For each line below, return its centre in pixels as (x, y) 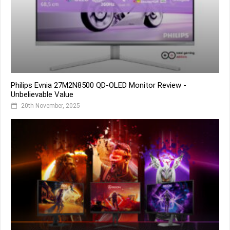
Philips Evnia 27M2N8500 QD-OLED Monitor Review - (99, 85)
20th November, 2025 (51, 106)
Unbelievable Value (42, 94)
